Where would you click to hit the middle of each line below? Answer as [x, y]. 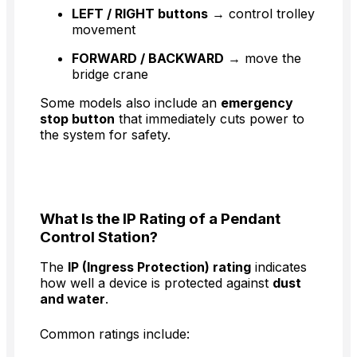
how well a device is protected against [156, 283]
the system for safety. [105, 135]
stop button [77, 119]
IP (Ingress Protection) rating [159, 267]
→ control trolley [261, 14]
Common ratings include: [115, 334]
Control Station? [99, 237]
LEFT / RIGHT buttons [140, 14]
